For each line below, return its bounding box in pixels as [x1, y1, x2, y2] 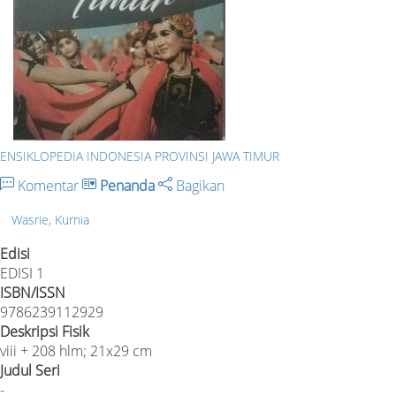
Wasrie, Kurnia [11, 210, 89, 228]
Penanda [100, 175, 155, 195]
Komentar [14, 175, 82, 195]
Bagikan [172, 175, 225, 195]
